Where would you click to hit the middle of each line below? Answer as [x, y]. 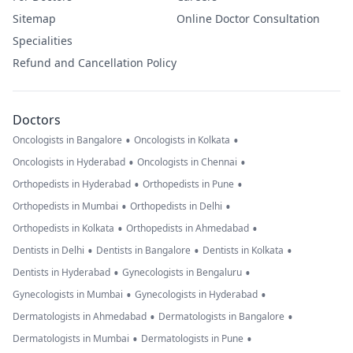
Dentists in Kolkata [243, 251]
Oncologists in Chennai [187, 162]
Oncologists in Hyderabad [69, 162]
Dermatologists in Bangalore [221, 317]
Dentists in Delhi [48, 251]
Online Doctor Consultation [248, 19]
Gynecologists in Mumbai [68, 295]
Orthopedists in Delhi [176, 206]
